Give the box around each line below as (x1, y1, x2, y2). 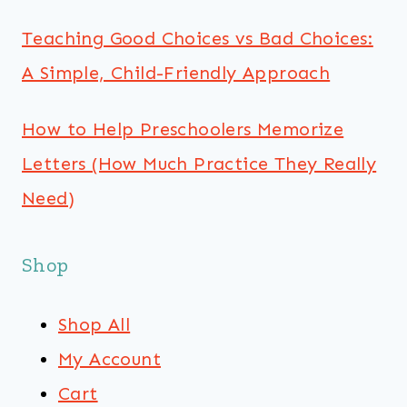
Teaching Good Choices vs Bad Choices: (22, 27, 373, 49)
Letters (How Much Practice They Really (22, 153, 377, 174)
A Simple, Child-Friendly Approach (22, 62, 331, 84)
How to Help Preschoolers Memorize (22, 118, 344, 140)
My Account (58, 348, 161, 370)
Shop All (58, 313, 131, 335)
